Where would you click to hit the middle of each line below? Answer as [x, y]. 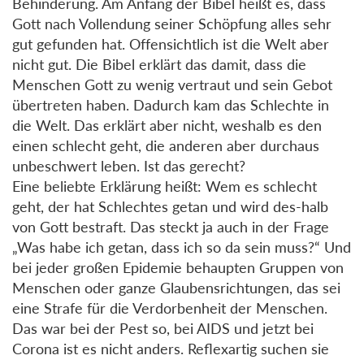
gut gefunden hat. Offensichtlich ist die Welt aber [171, 43]
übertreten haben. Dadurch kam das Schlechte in [171, 104]
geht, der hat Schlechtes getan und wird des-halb [170, 206]
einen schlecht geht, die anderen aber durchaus [166, 145]
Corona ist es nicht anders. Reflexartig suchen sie [171, 348]
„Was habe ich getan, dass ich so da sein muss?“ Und [182, 247]
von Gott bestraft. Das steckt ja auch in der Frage [171, 226]
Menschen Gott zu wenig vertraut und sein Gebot [172, 84]
